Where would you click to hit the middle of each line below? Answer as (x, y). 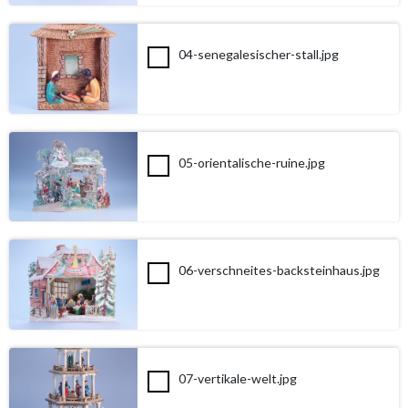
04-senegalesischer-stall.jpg (259, 55)
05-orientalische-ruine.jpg (252, 162)
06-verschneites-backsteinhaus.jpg (280, 270)
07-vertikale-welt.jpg (238, 378)
